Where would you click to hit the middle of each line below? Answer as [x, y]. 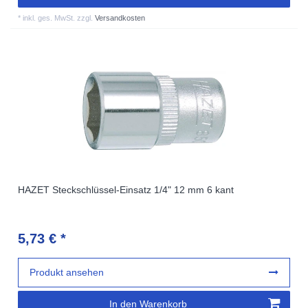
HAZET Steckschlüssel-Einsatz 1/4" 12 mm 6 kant [126, 189]
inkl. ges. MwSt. [49, 18]
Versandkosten [120, 18]
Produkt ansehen [67, 272]
